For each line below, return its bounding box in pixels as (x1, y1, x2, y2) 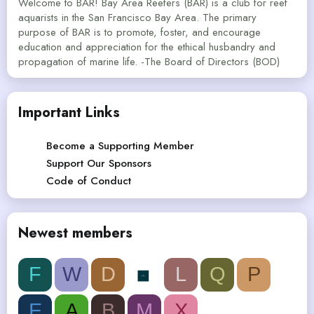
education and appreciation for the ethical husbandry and (18, 39, 275, 55)
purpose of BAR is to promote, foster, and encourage (18, 24, 261, 40)
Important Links (18, 102, 120, 123)
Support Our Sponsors (46, 155, 151, 171)
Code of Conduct (46, 172, 131, 189)
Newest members (18, 222, 132, 243)
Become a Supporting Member (46, 137, 194, 153)
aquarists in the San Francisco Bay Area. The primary (18, 9, 257, 25)
